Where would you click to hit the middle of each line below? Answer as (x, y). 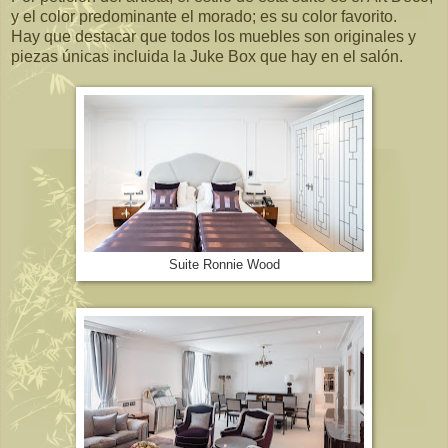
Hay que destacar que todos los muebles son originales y (213, 36)
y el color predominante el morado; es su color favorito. (204, 16)
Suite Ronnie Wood (224, 264)
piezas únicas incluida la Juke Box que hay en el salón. (207, 56)
